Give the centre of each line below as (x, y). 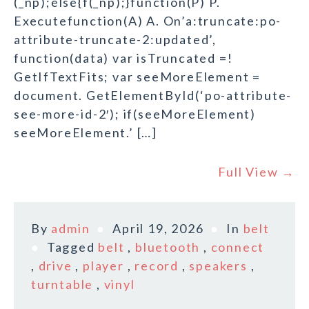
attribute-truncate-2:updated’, (115, 40)
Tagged (72, 247)
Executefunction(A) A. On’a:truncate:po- (148, 21)
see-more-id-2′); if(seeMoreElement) (135, 114)
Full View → (257, 172)
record (157, 266)
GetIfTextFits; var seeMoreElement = (137, 77)
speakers (218, 266)
